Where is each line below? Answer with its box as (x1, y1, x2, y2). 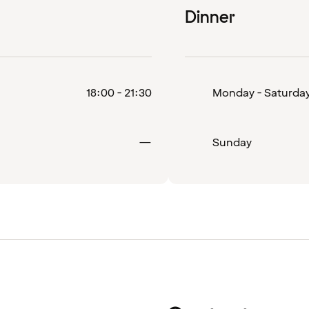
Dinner (185, 6, 235, 30)
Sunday (212, 135, 252, 151)
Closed (151, 134, 188, 150)
